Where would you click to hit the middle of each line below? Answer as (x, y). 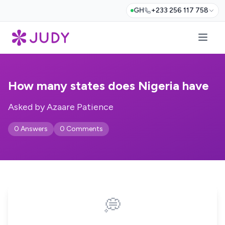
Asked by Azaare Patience (61, 107)
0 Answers (31, 129)
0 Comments (81, 129)
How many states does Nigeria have (108, 86)
